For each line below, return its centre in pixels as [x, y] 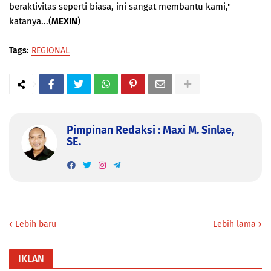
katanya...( [30, 21]
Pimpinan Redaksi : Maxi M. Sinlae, [150, 130]
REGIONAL [51, 51]
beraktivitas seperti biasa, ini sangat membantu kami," [120, 7]
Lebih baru [36, 224]
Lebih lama [234, 224]
